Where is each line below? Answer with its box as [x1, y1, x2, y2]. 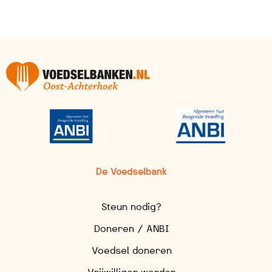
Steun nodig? [101, 201, 161, 213]
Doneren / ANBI [94, 223, 169, 235]
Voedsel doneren [91, 245, 172, 257]
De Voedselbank [96, 166, 167, 177]
